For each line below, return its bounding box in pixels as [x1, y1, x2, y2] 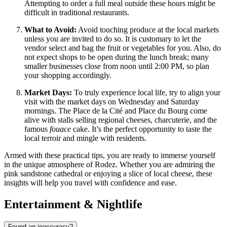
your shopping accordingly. [24, 71, 111, 80]
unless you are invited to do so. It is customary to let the [24, 34, 201, 44]
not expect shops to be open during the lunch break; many [24, 53, 209, 62]
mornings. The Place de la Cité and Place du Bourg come [24, 106, 207, 116]
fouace [50, 125, 71, 134]
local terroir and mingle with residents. [24, 134, 146, 143]
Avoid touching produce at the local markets [77, 25, 219, 34]
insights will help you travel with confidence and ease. [4, 178, 177, 187]
